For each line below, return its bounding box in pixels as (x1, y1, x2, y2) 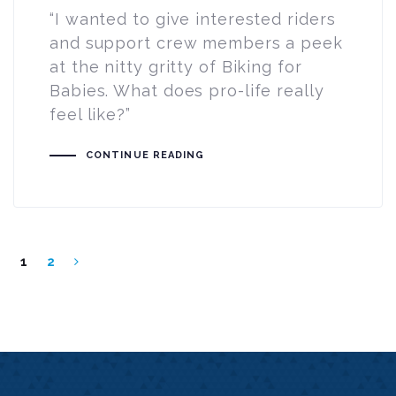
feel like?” (49, 105, 131, 125)
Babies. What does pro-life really (49, 81, 324, 101)
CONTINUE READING (85, 149, 205, 162)
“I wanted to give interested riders (49, 10, 336, 29)
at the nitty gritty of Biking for (49, 57, 302, 77)
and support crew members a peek (49, 34, 343, 53)
